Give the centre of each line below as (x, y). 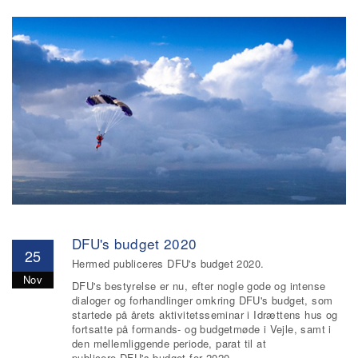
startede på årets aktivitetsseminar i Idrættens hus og (205, 314)
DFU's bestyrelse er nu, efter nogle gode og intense (199, 286)
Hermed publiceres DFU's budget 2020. (168, 263)
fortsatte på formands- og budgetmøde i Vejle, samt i (202, 329)
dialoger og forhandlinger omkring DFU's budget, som (203, 300)
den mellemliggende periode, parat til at (169, 343)
